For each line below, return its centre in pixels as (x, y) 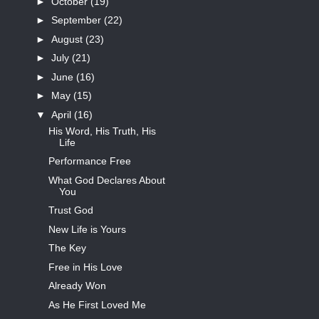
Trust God (70, 210)
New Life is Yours (87, 229)
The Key (67, 248)
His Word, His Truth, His (102, 131)
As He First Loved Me (97, 304)
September (77, 20)
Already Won (77, 286)
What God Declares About (106, 180)
